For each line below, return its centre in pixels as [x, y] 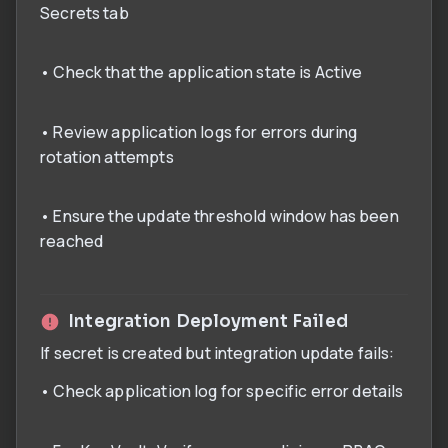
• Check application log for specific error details [222, 391]
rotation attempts [107, 156]
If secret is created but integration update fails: [217, 352]
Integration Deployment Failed [208, 321]
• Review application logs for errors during [199, 131]
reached [72, 240]
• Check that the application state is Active [201, 72]
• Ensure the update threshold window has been [219, 215]
